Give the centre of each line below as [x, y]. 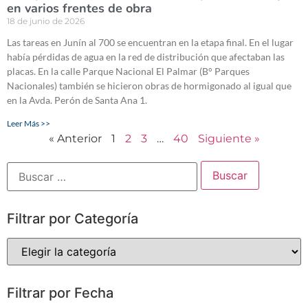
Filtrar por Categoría [73, 219]
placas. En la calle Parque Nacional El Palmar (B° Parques [128, 71]
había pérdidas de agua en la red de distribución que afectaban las [146, 57]
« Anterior [75, 139]
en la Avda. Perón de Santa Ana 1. [77, 100]
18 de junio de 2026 [46, 21]
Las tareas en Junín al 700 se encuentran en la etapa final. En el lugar [150, 43]
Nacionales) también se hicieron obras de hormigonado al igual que [149, 86]
